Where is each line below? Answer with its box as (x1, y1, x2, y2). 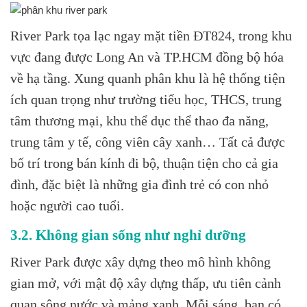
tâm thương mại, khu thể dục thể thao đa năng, (10, 114, 269, 129)
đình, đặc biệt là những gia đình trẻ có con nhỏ (10, 177, 269, 193)
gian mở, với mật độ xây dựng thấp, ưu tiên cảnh (10, 276, 281, 291)
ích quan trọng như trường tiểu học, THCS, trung (10, 93, 282, 108)
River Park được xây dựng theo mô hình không (10, 255, 271, 270)
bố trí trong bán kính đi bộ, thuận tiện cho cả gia (10, 156, 278, 171)
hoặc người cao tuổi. (10, 199, 124, 214)
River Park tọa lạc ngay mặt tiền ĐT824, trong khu (10, 29, 292, 44)
